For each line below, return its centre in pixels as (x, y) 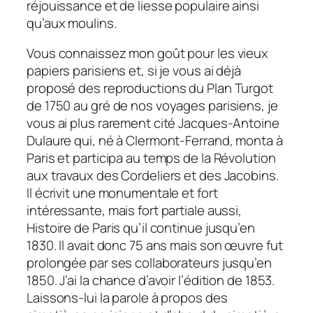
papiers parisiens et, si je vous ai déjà (134, 71)
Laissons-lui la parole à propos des (127, 298)
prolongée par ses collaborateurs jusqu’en (149, 263)
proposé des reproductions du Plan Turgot (150, 88)
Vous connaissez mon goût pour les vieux (148, 53)
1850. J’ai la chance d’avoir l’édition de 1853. (151, 281)
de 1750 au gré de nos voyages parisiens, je (152, 106)
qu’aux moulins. (72, 23)
